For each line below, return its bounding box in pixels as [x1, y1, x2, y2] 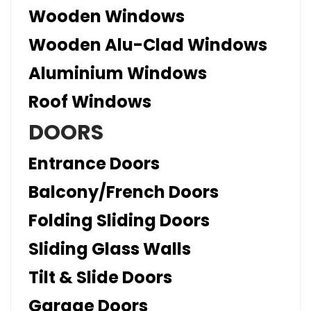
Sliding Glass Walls [28, 237, 191, 260]
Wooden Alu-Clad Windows [28, 33, 267, 56]
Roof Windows [28, 90, 151, 113]
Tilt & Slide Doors [28, 266, 172, 289]
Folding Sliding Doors [28, 209, 210, 232]
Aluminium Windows [28, 62, 207, 85]
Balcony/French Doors [28, 180, 219, 203]
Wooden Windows [28, 5, 185, 28]
